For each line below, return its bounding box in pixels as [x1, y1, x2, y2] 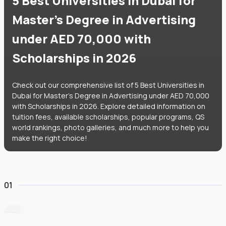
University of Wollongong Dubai [34, 211, 159, 222]
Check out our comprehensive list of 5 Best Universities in [12, 80, 204, 90]
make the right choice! [12, 133, 87, 143]
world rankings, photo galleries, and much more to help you [12, 123, 209, 132]
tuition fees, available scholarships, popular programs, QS [12, 112, 204, 122]
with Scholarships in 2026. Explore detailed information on [12, 101, 205, 111]
